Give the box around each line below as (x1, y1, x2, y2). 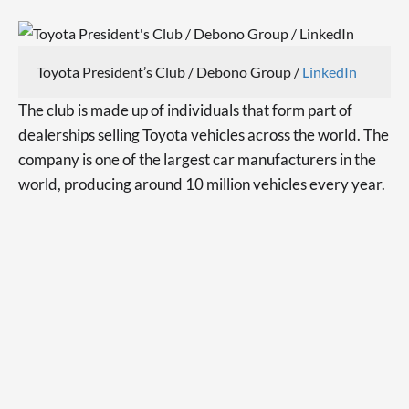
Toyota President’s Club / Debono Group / (37, 63, 302, 81)
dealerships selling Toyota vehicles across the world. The (18, 125, 389, 145)
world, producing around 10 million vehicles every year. (18, 174, 385, 194)
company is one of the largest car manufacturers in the (18, 150, 376, 170)
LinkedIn (302, 63, 357, 81)
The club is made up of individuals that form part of (18, 100, 352, 121)
